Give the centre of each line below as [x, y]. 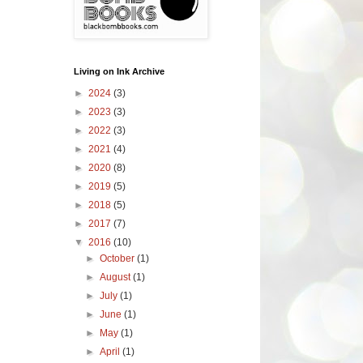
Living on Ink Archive [119, 71]
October [119, 258]
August [117, 277]
